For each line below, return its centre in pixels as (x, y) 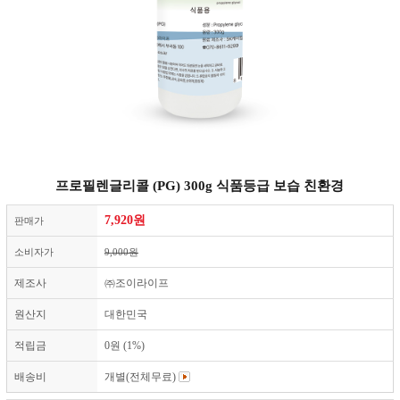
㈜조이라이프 (137, 283)
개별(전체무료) (142, 377)
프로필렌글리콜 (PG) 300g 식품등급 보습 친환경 (200, 186)
